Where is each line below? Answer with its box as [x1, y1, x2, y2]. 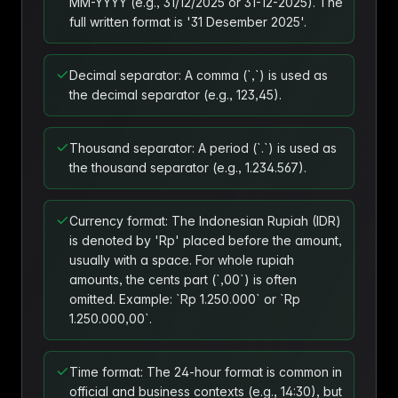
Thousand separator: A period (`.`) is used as [69, 140, 337, 155]
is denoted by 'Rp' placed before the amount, [69, 233, 342, 248]
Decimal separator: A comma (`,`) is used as [69, 68, 328, 83]
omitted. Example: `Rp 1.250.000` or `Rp [69, 291, 300, 306]
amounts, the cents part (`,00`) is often [69, 272, 297, 287]
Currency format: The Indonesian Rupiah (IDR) [69, 213, 341, 228]
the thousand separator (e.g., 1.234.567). [69, 160, 306, 175]
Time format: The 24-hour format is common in [69, 364, 342, 379]
